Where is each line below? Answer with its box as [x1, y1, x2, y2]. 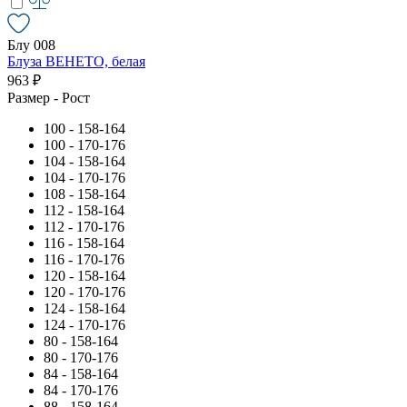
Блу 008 [7, 36, 55, 53]
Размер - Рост [7, 89, 90, 105]
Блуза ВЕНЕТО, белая [7, 53, 145, 69]
